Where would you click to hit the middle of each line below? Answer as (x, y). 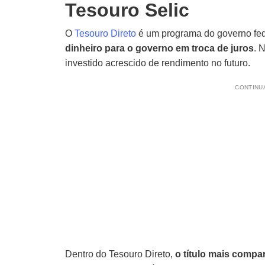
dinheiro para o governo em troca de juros (159, 48)
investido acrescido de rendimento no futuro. (158, 63)
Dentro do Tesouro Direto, (120, 254)
